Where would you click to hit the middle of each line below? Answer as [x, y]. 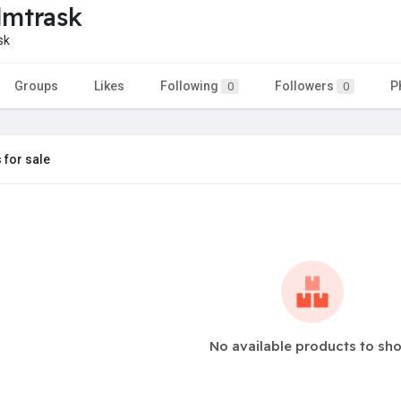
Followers [306, 85]
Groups [36, 85]
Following [191, 85]
